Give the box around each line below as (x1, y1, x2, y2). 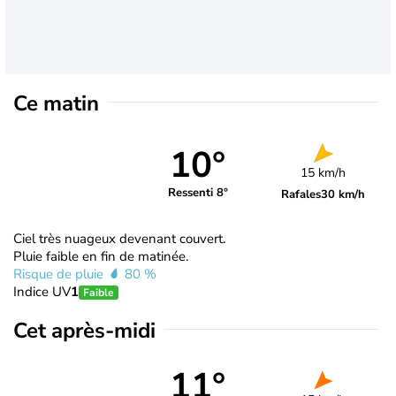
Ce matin (13, 88, 99, 118)
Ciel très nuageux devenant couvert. (13, 229, 225, 247)
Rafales (281, 186, 322, 202)
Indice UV (13, 282, 71, 301)
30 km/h (321, 186, 366, 202)
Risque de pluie (13, 264, 107, 283)
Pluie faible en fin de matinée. (13, 247, 188, 265)
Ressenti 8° (167, 185, 228, 202)
